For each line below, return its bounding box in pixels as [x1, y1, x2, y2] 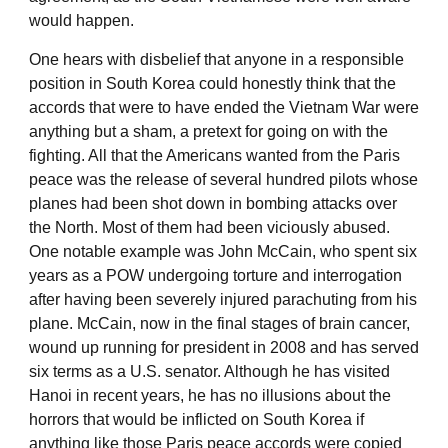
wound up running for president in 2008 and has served [29, 338, 419, 356]
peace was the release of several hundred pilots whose [29, 170, 418, 188]
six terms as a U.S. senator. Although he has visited [29, 362, 390, 380]
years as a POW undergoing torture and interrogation [29, 266, 402, 284]
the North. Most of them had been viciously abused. [29, 218, 390, 236]
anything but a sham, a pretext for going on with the [29, 122, 388, 140]
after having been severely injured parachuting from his [29, 290, 417, 308]
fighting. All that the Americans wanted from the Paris [29, 146, 400, 164]
